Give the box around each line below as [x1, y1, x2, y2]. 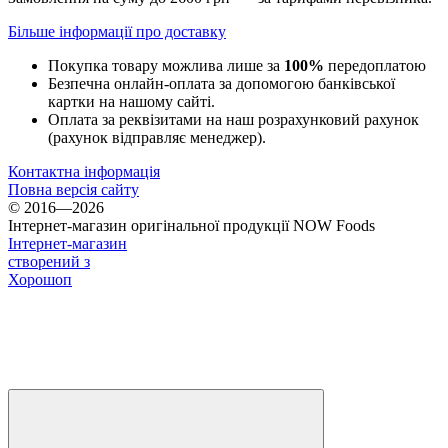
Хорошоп [8, 270, 72, 288]
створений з [8, 252, 90, 270]
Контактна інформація [8, 162, 160, 180]
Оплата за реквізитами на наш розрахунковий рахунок [48, 110, 419, 128]
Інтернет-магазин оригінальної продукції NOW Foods [8, 216, 375, 234]
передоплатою [324, 56, 426, 74]
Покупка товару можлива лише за [48, 56, 284, 74]
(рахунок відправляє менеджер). [48, 128, 266, 146]
